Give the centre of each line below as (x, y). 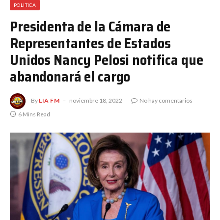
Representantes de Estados (90, 43)
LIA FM (49, 100)
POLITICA (25, 5)
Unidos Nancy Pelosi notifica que (107, 60)
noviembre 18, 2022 (96, 100)
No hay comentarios (166, 100)
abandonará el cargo (70, 77)
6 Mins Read (34, 114)
